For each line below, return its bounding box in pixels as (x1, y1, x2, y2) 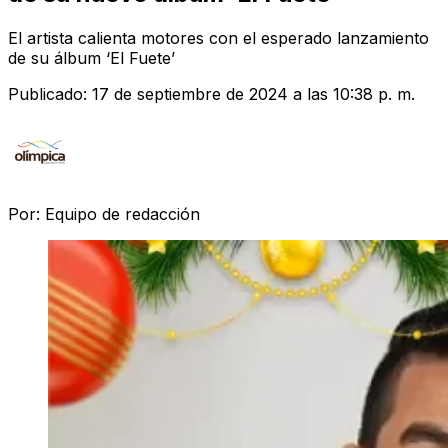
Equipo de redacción (45, 203, 200, 224)
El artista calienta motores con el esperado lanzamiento (8, 27, 429, 48)
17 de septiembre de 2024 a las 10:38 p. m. (92, 83, 415, 104)
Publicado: (8, 83, 92, 104)
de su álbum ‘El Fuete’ (8, 47, 175, 68)
